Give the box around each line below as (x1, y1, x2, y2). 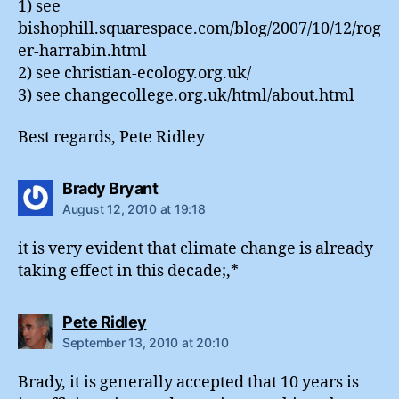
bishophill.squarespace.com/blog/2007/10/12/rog (18, 18, 381, 39)
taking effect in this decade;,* (18, 261, 239, 282)
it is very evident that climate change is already (18, 239, 373, 260)
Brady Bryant (62, 179, 158, 199)
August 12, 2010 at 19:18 (62, 201, 206, 217)
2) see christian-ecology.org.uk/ (18, 62, 251, 84)
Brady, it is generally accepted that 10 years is (18, 372, 359, 394)
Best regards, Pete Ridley (18, 127, 205, 149)
